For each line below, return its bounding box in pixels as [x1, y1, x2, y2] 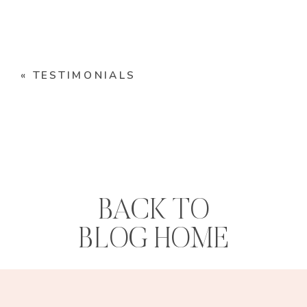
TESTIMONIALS [32, 68, 136, 83]
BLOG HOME [78, 226, 229, 256]
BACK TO [97, 197, 210, 227]
